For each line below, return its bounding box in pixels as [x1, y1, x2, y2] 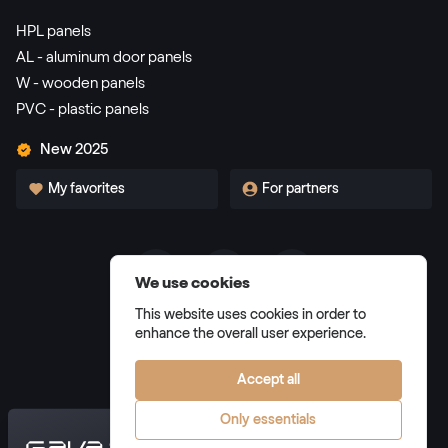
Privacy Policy [134, 320, 219, 335]
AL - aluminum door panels [16, 50, 192, 66]
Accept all [236, 373, 300, 388]
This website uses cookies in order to [135, 308, 367, 323]
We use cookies [135, 274, 251, 291]
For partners [262, 182, 339, 197]
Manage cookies [134, 344, 236, 359]
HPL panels [16, 24, 91, 40]
